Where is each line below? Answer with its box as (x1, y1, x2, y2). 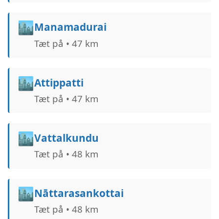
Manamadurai (34, 20, 107, 34)
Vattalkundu (34, 131, 99, 145)
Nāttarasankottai (34, 186, 124, 200)
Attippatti (34, 75, 84, 89)
